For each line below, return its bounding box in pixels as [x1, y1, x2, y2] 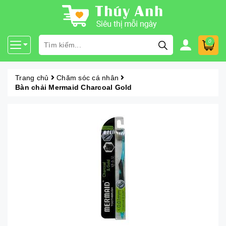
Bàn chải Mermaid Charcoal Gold [15, 83, 132, 91]
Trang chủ [15, 74, 49, 82]
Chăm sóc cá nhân [56, 74, 119, 82]
